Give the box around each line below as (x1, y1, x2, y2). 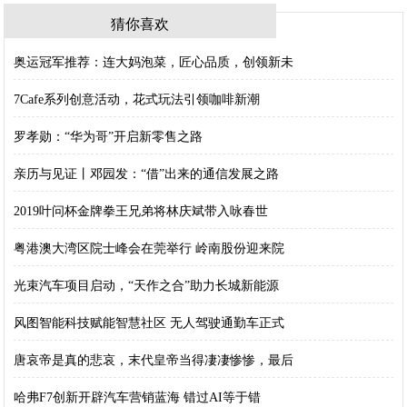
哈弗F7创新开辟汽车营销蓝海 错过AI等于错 (14, 391, 262, 405)
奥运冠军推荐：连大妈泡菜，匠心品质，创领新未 (14, 55, 294, 70)
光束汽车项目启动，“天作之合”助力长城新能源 (14, 279, 280, 293)
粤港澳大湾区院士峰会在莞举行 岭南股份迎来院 (14, 242, 285, 256)
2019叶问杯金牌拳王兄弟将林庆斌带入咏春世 (14, 204, 269, 219)
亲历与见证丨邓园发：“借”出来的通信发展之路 (14, 167, 280, 182)
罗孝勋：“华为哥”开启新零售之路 (14, 130, 203, 144)
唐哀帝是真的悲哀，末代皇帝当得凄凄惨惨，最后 (14, 353, 294, 368)
